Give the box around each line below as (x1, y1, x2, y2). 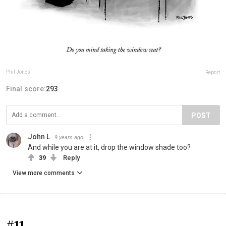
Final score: (6, 84, 46, 93)
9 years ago (54, 134, 83, 141)
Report (205, 69, 220, 75)
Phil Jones (6, 69, 30, 75)
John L (28, 132, 50, 141)
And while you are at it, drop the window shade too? (28, 143, 191, 151)
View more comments (13, 169, 75, 177)
